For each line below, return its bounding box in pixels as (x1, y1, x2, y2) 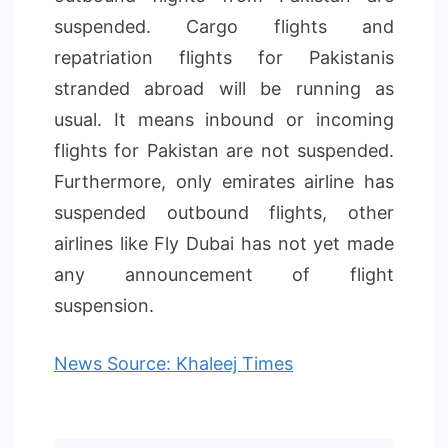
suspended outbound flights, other (54, 202, 394, 223)
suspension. (54, 295, 154, 316)
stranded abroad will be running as (54, 78, 394, 99)
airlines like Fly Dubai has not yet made (54, 233, 394, 254)
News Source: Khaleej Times (54, 353, 293, 374)
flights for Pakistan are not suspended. (54, 140, 394, 161)
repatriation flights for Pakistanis (54, 47, 394, 68)
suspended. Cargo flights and (54, 16, 394, 37)
